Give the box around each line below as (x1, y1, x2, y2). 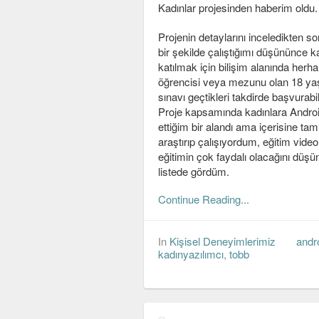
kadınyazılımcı (158, 246, 224, 262)
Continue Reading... (158, 192, 249, 207)
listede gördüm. (158, 164, 229, 179)
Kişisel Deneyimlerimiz (169, 234, 276, 249)
